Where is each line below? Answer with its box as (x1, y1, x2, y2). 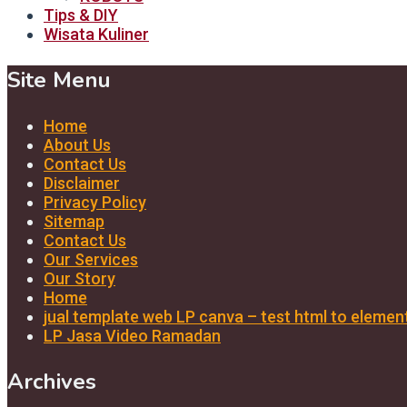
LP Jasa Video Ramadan (44, 325, 221, 345)
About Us (44, 134, 111, 154)
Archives (7, 366, 96, 396)
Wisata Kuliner (44, 24, 149, 44)
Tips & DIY (44, 5, 118, 25)
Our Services (44, 249, 138, 269)
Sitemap (44, 211, 104, 231)
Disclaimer (44, 173, 120, 193)
